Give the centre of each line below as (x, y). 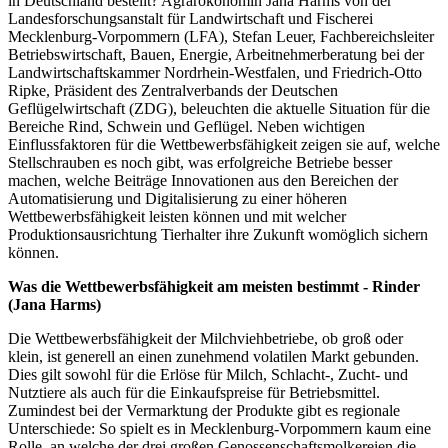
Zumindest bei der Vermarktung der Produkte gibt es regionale (204, 410)
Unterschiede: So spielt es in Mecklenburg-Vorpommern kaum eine (219, 428)
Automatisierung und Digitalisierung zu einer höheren (177, 198)
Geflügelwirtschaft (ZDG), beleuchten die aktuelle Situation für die (219, 108)
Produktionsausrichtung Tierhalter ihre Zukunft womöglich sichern (218, 234)
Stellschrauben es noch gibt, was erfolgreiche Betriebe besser (200, 162)
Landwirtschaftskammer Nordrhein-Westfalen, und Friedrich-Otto (215, 72)
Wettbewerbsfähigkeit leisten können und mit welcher (177, 216)
